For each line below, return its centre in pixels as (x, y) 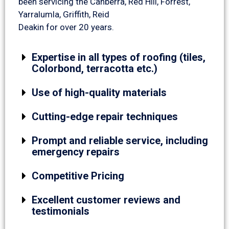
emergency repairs (76, 152)
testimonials (61, 211)
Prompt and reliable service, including (120, 140)
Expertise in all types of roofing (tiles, (119, 57)
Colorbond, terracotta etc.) (95, 68)
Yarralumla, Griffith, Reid (64, 15)
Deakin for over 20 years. (66, 27)
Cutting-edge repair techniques (105, 116)
